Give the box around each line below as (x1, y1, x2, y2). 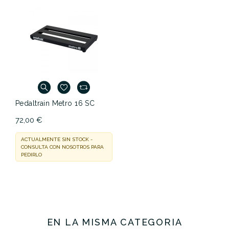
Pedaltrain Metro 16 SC (15, 99, 95, 108)
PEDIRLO (21, 152, 42, 158)
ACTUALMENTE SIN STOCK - (21, 136, 93, 143)
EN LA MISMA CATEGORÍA (47, 217, 182, 228)
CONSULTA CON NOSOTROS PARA (21, 144, 104, 150)
